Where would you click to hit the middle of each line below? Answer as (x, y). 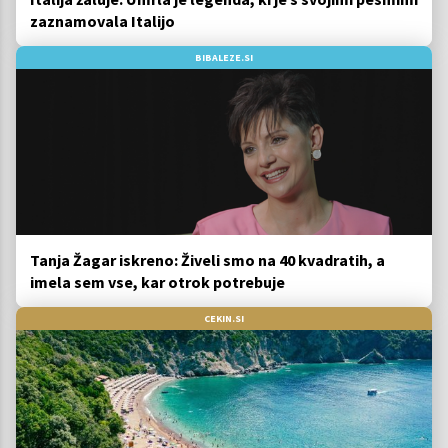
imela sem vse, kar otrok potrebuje (157, 282)
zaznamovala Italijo (102, 21)
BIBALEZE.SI (224, 58)
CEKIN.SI (224, 319)
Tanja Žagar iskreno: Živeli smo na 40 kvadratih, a (207, 260)
